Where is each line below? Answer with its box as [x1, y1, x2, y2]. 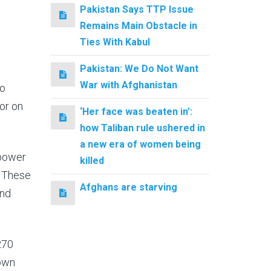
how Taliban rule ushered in [79, 122, 205, 134]
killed [79, 154, 104, 166]
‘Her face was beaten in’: [79, 105, 192, 117]
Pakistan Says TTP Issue [79, 3, 194, 15]
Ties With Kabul [79, 36, 150, 48]
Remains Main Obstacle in [79, 19, 197, 31]
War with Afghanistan [79, 79, 177, 91]
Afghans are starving [79, 181, 177, 193]
